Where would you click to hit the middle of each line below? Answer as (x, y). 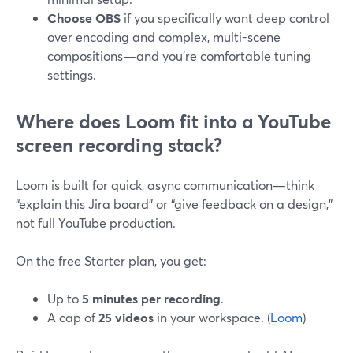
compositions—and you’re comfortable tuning (179, 56)
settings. (72, 74)
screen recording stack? (119, 145)
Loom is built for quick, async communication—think (165, 185)
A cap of (73, 317)
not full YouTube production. (96, 223)
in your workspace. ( (212, 317)
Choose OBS (84, 18)
